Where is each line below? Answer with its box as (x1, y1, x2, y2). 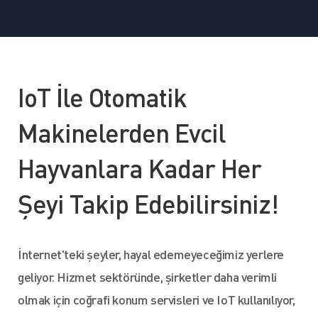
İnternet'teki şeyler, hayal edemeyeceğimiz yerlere (18, 246, 285, 262)
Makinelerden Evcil (18, 116, 226, 149)
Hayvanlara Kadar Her (18, 152, 261, 185)
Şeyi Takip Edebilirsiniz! (18, 187, 278, 220)
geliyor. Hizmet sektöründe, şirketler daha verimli (18, 268, 278, 285)
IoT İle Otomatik (18, 81, 187, 114)
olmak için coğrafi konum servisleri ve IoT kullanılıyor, (18, 291, 295, 307)
